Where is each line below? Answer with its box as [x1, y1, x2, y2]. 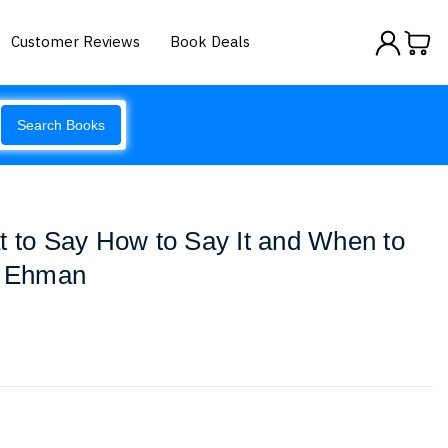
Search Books [17, 117, 105, 133]
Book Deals [170, 31, 251, 51]
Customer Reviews [11, 31, 141, 51]
